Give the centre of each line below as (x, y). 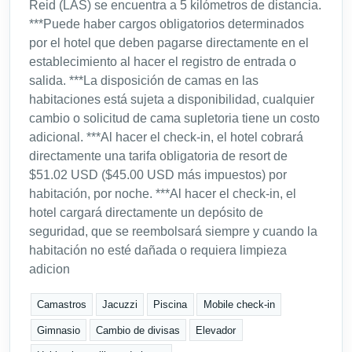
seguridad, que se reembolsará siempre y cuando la (173, 232)
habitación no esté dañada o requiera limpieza (158, 251)
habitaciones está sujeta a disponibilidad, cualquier (172, 100)
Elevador (216, 330)
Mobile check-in (239, 305)
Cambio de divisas (138, 330)
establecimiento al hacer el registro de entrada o (163, 62)
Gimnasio (59, 330)
